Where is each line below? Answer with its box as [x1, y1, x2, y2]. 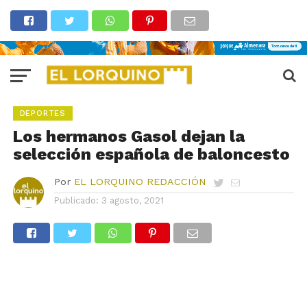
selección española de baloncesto [12, 145, 290, 164]
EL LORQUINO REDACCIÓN [73, 176, 206, 187]
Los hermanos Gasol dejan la [12, 127, 245, 146]
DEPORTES [19, 109, 66, 118]
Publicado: [53, 195, 99, 206]
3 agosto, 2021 [101, 195, 164, 206]
